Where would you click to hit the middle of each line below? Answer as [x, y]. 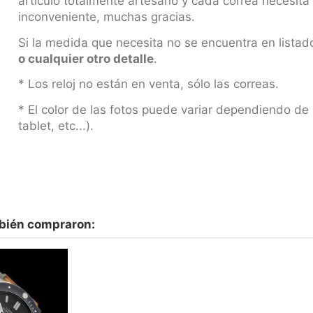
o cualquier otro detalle [86, 58]
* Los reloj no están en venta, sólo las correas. [148, 84]
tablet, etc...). [56, 125]
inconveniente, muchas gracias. [106, 17]
